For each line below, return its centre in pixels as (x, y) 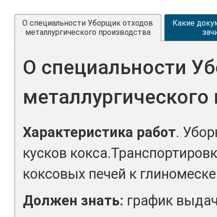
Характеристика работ (99, 132)
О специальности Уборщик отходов (88, 23)
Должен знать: (73, 200)
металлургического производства (88, 32)
